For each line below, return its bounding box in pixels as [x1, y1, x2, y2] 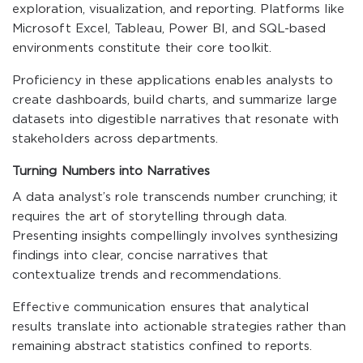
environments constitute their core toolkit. [12, 43, 271, 53]
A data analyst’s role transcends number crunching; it [12, 192, 339, 203]
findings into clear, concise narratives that [12, 250, 268, 261]
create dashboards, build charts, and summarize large [12, 95, 338, 105]
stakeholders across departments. [12, 134, 219, 144]
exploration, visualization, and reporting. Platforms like [12, 4, 344, 15]
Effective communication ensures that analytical [12, 302, 310, 313]
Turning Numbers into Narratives [12, 166, 211, 177]
